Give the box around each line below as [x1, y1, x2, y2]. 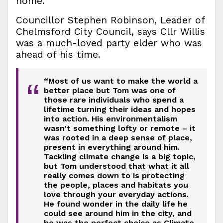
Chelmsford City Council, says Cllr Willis [16, 26, 205, 38]
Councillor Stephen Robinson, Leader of [16, 14, 205, 26]
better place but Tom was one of [43, 86, 176, 96]
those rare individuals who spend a [43, 95, 184, 105]
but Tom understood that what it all [43, 161, 189, 171]
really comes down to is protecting [43, 171, 185, 181]
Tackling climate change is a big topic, [43, 152, 196, 162]
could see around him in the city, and [43, 209, 192, 219]
